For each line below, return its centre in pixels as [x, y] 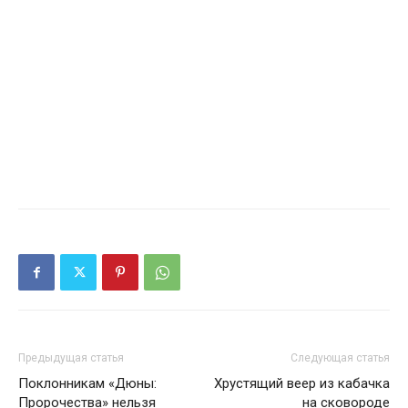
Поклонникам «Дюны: [87, 384]
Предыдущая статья [71, 358]
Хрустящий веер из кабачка [302, 384]
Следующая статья [340, 358]
